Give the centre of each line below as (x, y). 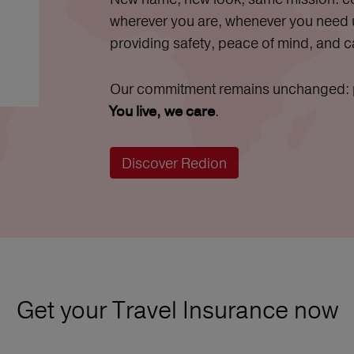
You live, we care (162, 112)
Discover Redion (174, 163)
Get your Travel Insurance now (177, 310)
